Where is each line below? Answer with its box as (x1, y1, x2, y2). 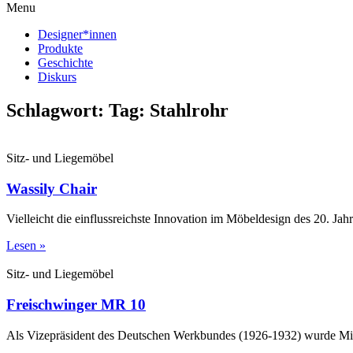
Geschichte (38, 56, 93, 69)
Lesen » (6, 239, 46, 253)
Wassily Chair (6, 180, 97, 197)
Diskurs (38, 70, 76, 84)
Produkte (38, 42, 83, 55)
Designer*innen (38, 28, 117, 41)
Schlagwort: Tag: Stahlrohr (6, 99, 229, 121)
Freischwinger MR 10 (6, 295, 146, 313)
